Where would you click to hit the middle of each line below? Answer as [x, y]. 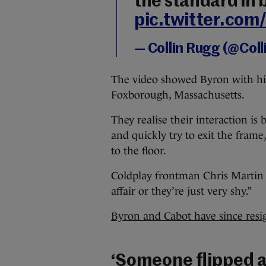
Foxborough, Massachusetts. [178, 95]
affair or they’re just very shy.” [181, 191]
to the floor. [139, 151]
